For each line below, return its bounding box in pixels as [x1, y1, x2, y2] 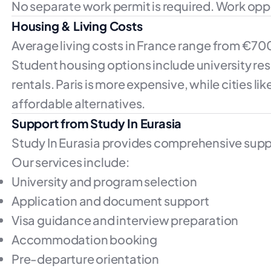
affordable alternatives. [11, 96, 146, 111]
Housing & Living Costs [11, 18, 143, 33]
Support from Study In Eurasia [11, 116, 182, 131]
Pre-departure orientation [11, 251, 159, 266]
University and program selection [11, 174, 197, 189]
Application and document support [11, 193, 209, 208]
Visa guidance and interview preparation [11, 212, 239, 227]
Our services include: [11, 154, 129, 169]
